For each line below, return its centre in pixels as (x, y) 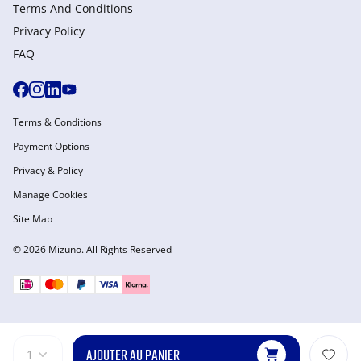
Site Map (33, 219)
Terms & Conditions (57, 122)
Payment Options (51, 146)
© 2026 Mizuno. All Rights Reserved (92, 249)
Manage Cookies (50, 195)
